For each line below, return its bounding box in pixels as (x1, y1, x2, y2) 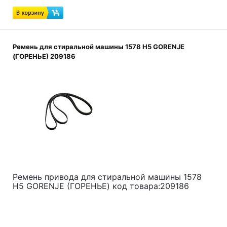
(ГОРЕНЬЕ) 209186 (13, 52, 75, 60)
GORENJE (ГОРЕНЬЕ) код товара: (26, 181, 160, 191)
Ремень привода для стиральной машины (13, 172, 183, 182)
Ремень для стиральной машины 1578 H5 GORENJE (13, 43, 184, 51)
